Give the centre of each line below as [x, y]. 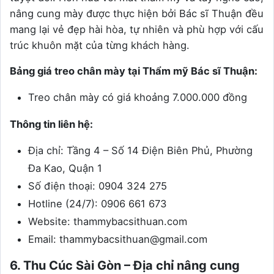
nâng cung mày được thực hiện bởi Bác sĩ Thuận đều [137, 14]
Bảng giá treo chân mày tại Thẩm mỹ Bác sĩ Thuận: [134, 71]
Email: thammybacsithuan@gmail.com [118, 239]
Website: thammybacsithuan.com [108, 222]
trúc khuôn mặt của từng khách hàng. [100, 46]
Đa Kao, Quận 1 [65, 168]
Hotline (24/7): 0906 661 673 [98, 204]
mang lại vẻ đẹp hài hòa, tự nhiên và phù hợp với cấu [137, 30]
